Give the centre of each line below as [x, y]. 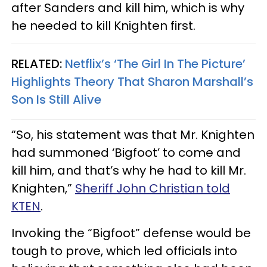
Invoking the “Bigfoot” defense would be [131, 233]
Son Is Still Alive [56, 99]
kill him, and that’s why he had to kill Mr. [129, 170]
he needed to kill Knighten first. [103, 25]
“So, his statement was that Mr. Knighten [133, 134]
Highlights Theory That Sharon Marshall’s [132, 81]
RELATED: [38, 63]
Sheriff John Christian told [153, 188]
